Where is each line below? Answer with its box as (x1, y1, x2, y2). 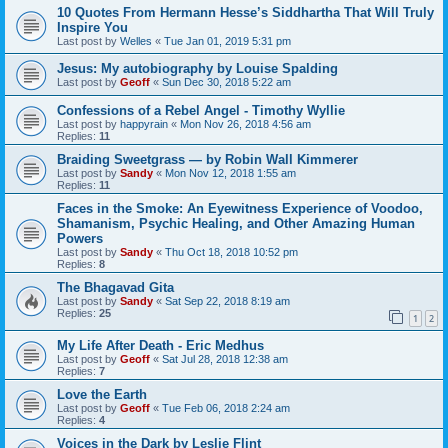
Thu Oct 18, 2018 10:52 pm (165, 245, 298, 258)
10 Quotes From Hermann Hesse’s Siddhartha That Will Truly (57, 4, 434, 20)
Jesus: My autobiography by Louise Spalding (57, 60, 338, 76)
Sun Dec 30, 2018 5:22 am (162, 75, 291, 88)
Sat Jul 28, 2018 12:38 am (162, 353, 288, 366)
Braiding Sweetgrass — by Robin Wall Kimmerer (57, 151, 358, 167)
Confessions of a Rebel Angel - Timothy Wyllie (57, 102, 345, 118)
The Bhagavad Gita (57, 279, 174, 295)
